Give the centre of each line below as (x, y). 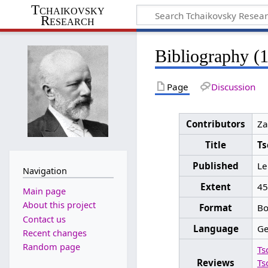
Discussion (233, 86)
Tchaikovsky (68, 10)
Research (68, 20)
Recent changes (54, 233)
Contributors (216, 124)
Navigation (45, 170)
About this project (59, 205)
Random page (51, 247)
